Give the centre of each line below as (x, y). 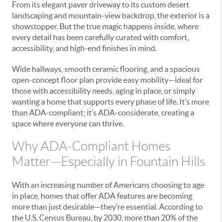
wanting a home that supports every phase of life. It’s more (111, 101)
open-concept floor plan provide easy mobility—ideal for (107, 80)
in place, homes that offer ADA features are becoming (102, 195)
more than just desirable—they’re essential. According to (107, 206)
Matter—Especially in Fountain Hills (109, 161)
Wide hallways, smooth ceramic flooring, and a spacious (106, 69)
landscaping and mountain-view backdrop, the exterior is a (111, 15)
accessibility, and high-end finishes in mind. (84, 48)
